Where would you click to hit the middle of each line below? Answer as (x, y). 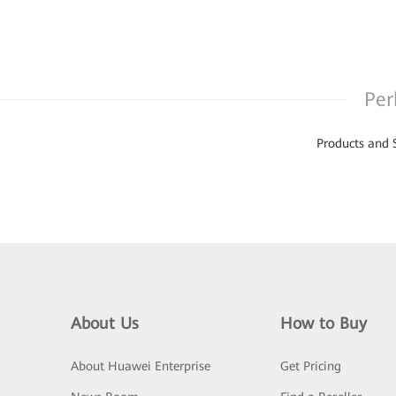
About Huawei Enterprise (141, 366)
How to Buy (323, 324)
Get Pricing (310, 366)
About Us (105, 324)
